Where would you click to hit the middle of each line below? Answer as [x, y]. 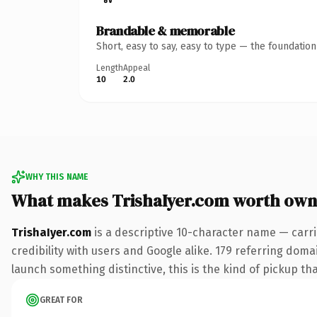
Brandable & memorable [166, 30]
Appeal [137, 68]
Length [110, 68]
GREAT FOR [61, 300]
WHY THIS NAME [57, 177]
